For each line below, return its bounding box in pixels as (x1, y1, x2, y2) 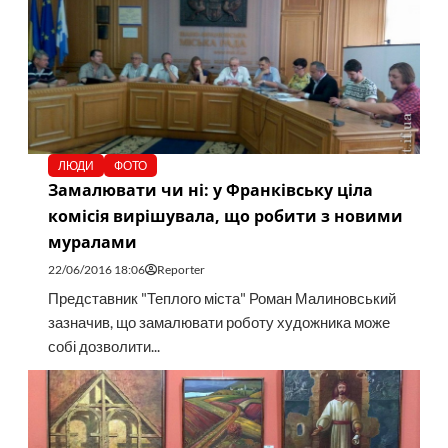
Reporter (156, 262, 205, 278)
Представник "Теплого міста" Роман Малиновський (47, 290, 396, 308)
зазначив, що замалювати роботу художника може (47, 314, 390, 332)
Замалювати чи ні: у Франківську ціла (47, 179, 373, 202)
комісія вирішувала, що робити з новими (47, 205, 403, 228)
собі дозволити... (47, 338, 160, 356)
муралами (47, 231, 137, 254)
